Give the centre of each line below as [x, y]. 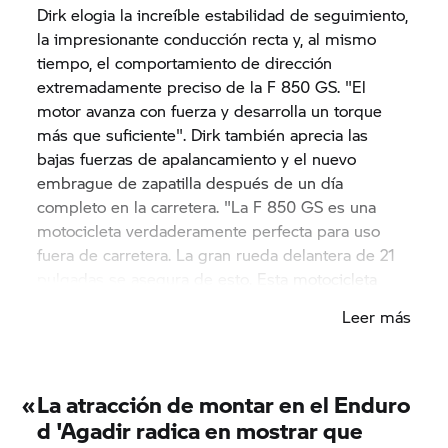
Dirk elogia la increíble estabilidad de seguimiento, [223, 14]
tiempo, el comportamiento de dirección [185, 62]
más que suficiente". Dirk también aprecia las [203, 134]
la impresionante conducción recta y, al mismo [207, 38]
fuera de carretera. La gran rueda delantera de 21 [216, 254]
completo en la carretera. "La [145, 206]
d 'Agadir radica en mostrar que [200, 429]
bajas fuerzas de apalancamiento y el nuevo [197, 158]
